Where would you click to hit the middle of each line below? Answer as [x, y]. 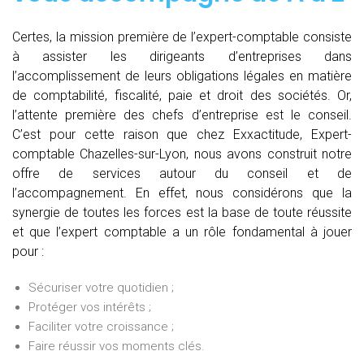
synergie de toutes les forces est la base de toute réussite [182, 213]
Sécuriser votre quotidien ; [101, 288]
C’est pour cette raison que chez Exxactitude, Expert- [182, 135]
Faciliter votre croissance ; [101, 327]
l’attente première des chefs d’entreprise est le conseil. [182, 115]
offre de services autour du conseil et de [182, 174]
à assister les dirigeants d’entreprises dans [182, 57]
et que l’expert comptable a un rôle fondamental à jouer [182, 232]
